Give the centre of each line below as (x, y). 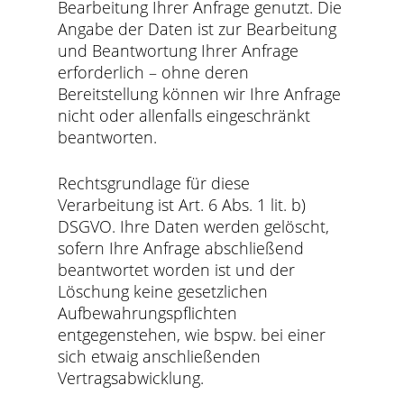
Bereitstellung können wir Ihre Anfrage (200, 94)
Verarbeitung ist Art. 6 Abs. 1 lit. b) (182, 205)
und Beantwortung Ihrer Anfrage (179, 50)
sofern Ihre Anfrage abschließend (181, 248)
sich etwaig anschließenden (160, 356)
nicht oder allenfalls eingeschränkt (184, 115)
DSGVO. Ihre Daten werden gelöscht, (194, 226)
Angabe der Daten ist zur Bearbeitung (197, 29)
